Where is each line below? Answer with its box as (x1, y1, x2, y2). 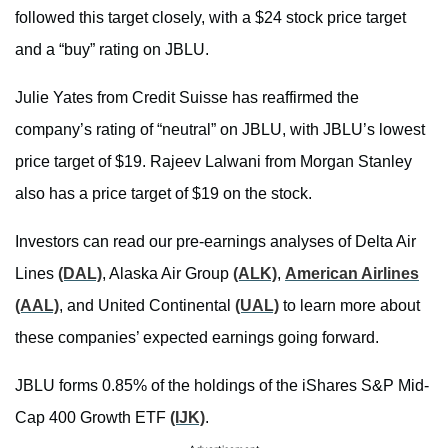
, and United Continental (59, 296, 235, 314)
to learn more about (279, 296, 420, 314)
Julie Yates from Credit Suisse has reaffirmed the (15, 88, 359, 106)
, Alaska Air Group (102, 264, 233, 282)
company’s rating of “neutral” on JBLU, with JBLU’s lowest (15, 120, 425, 138)
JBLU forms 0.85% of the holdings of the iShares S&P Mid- (15, 376, 429, 394)
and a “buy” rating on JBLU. (15, 40, 209, 58)
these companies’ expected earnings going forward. (15, 328, 379, 346)
